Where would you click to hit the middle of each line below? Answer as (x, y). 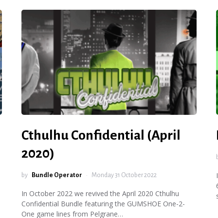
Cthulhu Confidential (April (101, 135)
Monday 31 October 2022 (124, 175)
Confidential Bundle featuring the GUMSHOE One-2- (103, 204)
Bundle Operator (57, 175)
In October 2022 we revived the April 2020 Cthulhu (100, 193)
